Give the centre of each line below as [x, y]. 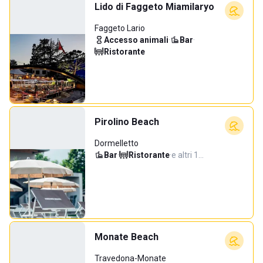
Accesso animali [136, 40]
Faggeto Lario [120, 28]
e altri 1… [188, 155]
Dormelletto [117, 143]
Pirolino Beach [127, 122]
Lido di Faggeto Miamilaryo [154, 7]
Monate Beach [127, 237]
